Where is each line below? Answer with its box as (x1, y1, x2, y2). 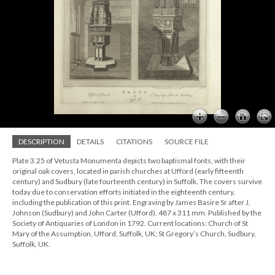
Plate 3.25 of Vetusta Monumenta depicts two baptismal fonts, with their (12, 156, 246, 165)
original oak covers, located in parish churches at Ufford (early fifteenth (12, 166, 244, 176)
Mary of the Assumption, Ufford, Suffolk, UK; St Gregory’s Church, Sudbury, (12, 229, 256, 238)
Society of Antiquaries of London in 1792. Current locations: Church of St (12, 219, 248, 228)
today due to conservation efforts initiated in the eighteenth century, (12, 187, 235, 196)
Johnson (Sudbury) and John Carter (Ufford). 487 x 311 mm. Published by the (12, 208, 261, 217)
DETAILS (77, 137, 104, 146)
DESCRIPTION (18, 137, 64, 146)
